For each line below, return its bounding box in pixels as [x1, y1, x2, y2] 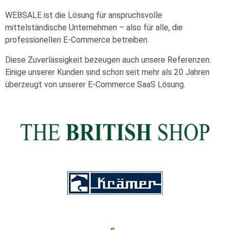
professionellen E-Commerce [5, 35, 112, 45]
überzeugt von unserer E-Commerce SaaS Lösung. [5, 79, 185, 89]
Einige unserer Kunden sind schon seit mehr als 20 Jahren [5, 67, 209, 77]
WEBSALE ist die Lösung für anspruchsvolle [5, 10, 162, 21]
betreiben [112, 35, 147, 45]
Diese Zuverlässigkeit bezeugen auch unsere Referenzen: [5, 54, 211, 65]
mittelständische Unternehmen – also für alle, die [5, 23, 183, 33]
